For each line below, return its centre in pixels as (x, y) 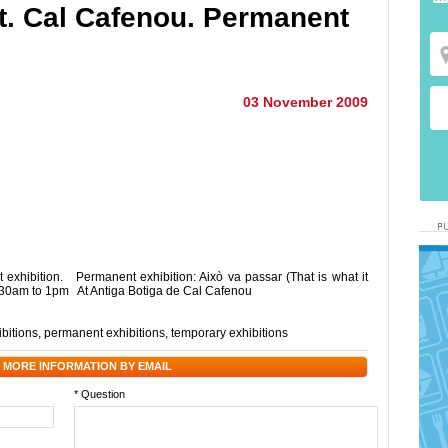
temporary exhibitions (229, 333)
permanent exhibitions (104, 333)
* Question (99, 394)
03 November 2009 (305, 102)
